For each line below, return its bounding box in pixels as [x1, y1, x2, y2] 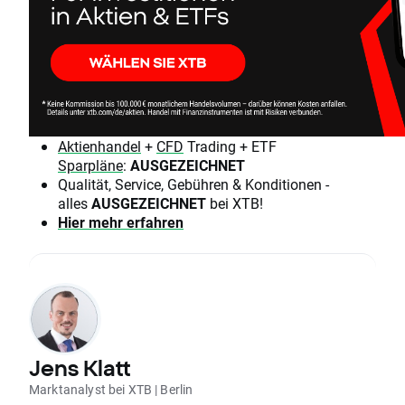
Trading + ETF [184, 137, 277, 156]
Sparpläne [58, 155, 123, 175]
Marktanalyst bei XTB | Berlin [29, 381, 193, 399]
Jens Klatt [29, 355, 130, 381]
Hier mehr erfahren [58, 212, 184, 232]
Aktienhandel [58, 137, 141, 156]
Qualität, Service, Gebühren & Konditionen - [58, 174, 329, 194]
